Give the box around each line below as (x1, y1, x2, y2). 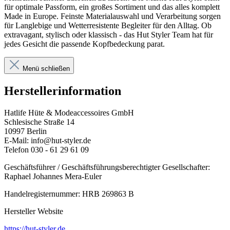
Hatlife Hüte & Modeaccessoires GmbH (4, 108, 134, 118)
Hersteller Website (4, 207, 63, 216)
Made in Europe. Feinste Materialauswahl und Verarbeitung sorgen (4, 12, 221, 21)
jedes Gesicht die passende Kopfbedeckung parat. (4, 40, 165, 49)
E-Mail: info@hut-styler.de (4, 136, 91, 145)
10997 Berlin (4, 127, 47, 136)
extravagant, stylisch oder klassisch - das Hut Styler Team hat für (4, 30, 213, 40)
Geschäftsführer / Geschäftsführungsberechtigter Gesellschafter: (4, 163, 210, 172)
